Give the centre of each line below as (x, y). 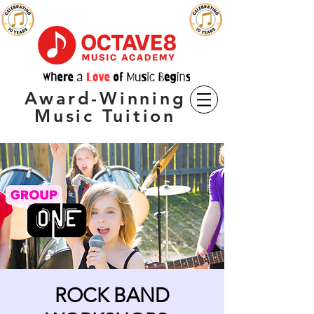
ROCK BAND (112, 295)
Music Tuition (105, 116)
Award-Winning (105, 98)
